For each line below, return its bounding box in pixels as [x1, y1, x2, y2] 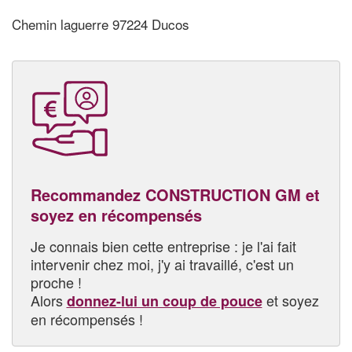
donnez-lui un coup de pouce [66, 290, 262, 311]
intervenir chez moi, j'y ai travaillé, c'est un [30, 253, 294, 274]
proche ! [30, 271, 82, 292]
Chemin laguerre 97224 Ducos [12, 14, 189, 35]
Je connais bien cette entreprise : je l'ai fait [30, 235, 296, 256]
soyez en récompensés [30, 203, 202, 226]
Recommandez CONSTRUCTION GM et [30, 182, 320, 206]
